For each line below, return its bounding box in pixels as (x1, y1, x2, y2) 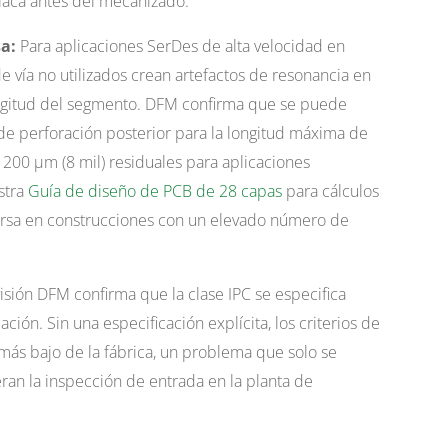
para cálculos (281, 180, 379, 203)
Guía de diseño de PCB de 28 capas (27, 180, 282, 203)
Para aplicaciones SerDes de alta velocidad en (15, 35, 345, 58)
